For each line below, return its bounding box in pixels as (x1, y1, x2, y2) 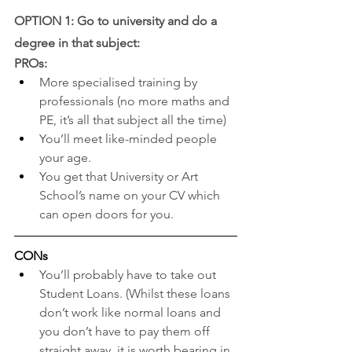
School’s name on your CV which (39, 187, 223, 203)
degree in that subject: (14, 35, 143, 50)
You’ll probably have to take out (39, 266, 219, 282)
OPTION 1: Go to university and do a (14, 13, 220, 28)
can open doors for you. (39, 206, 174, 222)
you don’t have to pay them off (39, 323, 213, 339)
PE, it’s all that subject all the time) (39, 112, 226, 127)
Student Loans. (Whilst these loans (39, 285, 233, 301)
